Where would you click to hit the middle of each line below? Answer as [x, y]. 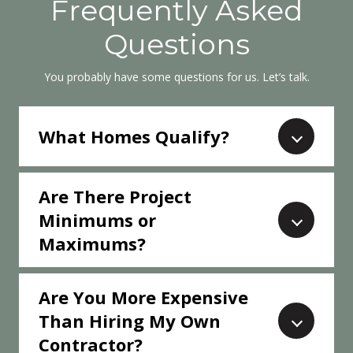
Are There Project [115, 197]
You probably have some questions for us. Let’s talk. [176, 76]
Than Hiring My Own [130, 321]
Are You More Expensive [143, 297]
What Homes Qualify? [134, 137]
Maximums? [92, 244]
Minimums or [97, 220]
